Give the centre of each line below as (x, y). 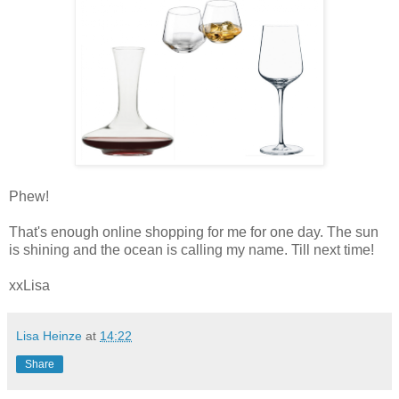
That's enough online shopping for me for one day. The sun (194, 232)
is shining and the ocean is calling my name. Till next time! (191, 250)
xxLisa (29, 286)
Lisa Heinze (49, 336)
